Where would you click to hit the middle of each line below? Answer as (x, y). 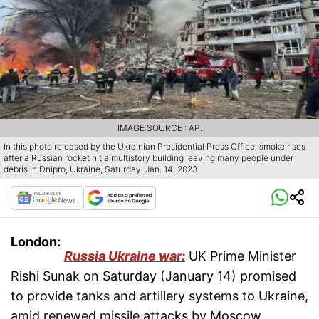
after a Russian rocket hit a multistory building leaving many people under (148, 158)
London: (36, 242)
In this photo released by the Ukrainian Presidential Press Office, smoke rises (155, 147)
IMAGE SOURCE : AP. (159, 128)
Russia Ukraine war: (125, 256)
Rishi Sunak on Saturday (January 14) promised (153, 276)
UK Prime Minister (241, 256)
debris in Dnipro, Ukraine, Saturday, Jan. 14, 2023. (102, 169)
